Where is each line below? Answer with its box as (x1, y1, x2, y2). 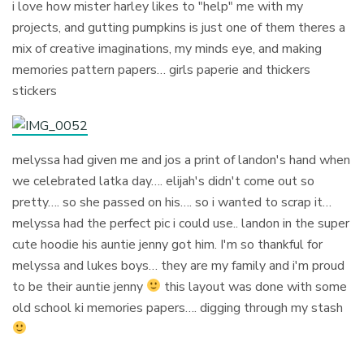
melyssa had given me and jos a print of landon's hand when (12, 150, 351, 169)
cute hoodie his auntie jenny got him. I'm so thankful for (12, 235, 323, 253)
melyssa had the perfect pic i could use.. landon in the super (12, 214, 350, 232)
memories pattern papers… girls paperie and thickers (12, 60, 311, 79)
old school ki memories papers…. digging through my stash (12, 298, 344, 317)
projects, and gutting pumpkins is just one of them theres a (12, 18, 346, 37)
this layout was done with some (161, 277, 348, 296)
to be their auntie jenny (12, 277, 147, 296)
